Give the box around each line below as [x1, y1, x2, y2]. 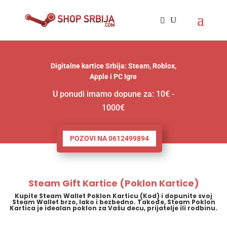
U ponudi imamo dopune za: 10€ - [52, 89, 174, 99]
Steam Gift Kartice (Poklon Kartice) [28, 177, 199, 190]
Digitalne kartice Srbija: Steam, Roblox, [50, 62, 176, 70]
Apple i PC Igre [90, 72, 137, 81]
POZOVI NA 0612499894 [70, 134, 149, 143]
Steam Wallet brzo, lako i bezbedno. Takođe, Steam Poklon [12, 198, 215, 206]
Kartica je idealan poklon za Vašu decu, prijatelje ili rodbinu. [10, 204, 217, 212]
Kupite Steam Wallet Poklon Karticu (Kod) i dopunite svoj [15, 192, 212, 200]
